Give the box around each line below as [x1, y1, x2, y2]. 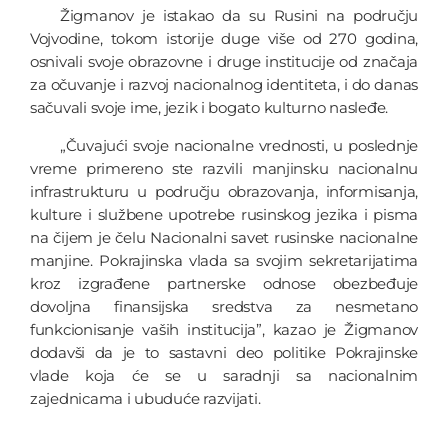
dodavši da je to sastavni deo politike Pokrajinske [30, 342, 418, 362]
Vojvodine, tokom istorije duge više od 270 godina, [30, 28, 418, 48]
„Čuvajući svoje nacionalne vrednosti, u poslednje [60, 135, 418, 155]
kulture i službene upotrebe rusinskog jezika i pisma [30, 204, 418, 224]
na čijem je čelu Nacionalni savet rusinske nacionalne [30, 227, 418, 247]
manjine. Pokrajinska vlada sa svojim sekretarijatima [30, 250, 418, 270]
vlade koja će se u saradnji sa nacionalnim [30, 365, 418, 385]
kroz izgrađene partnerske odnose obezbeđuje [30, 273, 418, 293]
